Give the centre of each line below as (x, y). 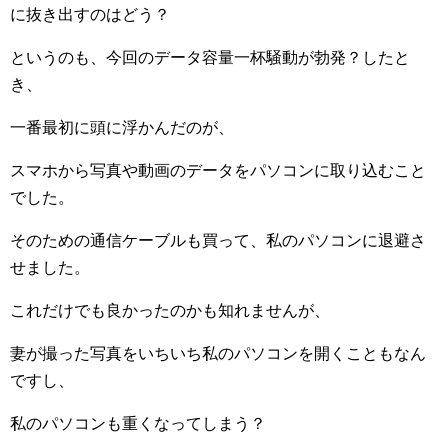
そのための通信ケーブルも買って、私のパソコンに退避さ (218, 241)
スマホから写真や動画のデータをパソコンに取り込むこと (218, 171)
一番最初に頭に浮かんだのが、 (122, 128)
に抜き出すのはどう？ (90, 15)
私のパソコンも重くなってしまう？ (138, 424)
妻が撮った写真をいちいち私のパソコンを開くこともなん (218, 354)
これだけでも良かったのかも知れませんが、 (170, 311)
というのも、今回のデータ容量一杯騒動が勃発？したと (210, 58)
